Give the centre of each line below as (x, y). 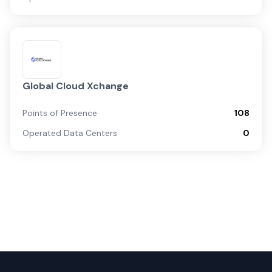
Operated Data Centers (70, 133)
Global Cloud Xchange (76, 86)
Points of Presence (60, 113)
